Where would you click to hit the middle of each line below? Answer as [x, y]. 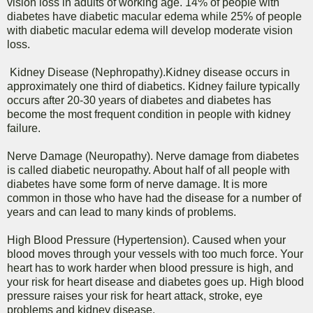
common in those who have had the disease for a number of [154, 198]
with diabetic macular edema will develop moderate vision [150, 31]
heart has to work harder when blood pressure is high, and [150, 268]
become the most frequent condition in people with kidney [149, 115]
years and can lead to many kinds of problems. [122, 212]
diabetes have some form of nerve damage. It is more [137, 184]
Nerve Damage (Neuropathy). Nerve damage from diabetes [153, 156]
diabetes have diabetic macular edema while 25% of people [154, 17]
